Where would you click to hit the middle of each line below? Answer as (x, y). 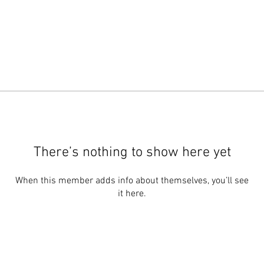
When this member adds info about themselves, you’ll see (132, 181)
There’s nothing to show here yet (132, 153)
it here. (132, 194)
